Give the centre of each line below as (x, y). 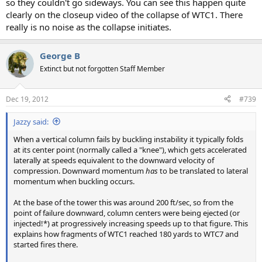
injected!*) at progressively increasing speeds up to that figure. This (131, 223)
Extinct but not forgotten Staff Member (102, 69)
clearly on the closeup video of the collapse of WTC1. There (124, 15)
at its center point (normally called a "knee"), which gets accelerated (130, 149)
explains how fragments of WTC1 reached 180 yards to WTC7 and (126, 234)
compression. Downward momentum (80, 170)
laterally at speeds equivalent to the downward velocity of (114, 160)
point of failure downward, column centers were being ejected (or (127, 213)
